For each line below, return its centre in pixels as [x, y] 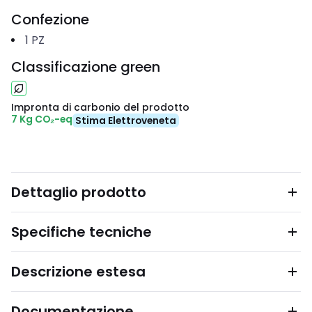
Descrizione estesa [78, 272]
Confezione [50, 19]
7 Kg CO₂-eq [42, 119]
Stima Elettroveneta [126, 120]
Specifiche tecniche [81, 232]
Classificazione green [86, 67]
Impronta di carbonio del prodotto [100, 107]
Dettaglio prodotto [79, 192]
